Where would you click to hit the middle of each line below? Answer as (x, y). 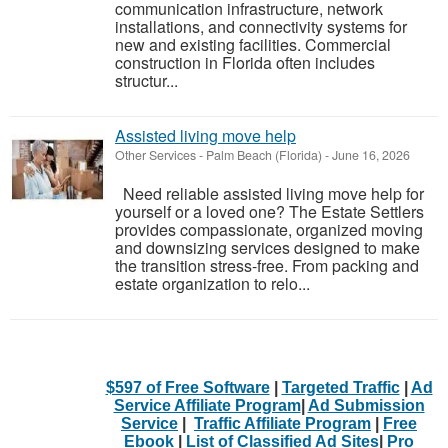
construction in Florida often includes (245, 62)
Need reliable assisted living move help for (269, 193)
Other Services (155, 155)
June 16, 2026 (369, 155)
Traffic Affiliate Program (282, 423)
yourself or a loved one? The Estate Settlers (269, 211)
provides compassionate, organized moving (269, 229)
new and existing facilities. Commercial (253, 44)
